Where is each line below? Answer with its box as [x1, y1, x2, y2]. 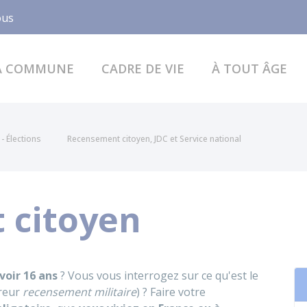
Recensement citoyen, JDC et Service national [67, 133, 241, 145]
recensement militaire [23, 284, 136, 299]
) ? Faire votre [136, 284, 206, 299]
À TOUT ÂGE [211, 60, 287, 77]
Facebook [49, 9, 98, 24]
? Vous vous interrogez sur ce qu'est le [58, 268, 258, 283]
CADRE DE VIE [101, 60, 184, 77]
